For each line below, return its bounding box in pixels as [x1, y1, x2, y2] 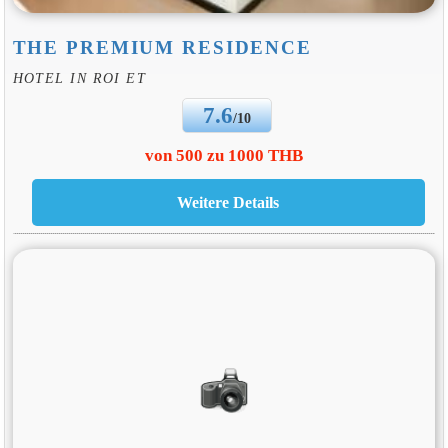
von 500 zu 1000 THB [145, 145, 303, 165]
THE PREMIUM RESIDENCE [12, 37, 312, 59]
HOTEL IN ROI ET [12, 70, 147, 87]
